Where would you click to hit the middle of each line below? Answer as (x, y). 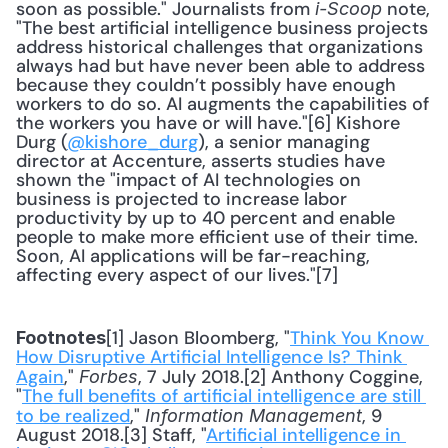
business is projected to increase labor (181, 199)
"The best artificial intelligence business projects (222, 28)
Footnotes (61, 337)
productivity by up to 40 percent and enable (205, 218)
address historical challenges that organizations (219, 47)
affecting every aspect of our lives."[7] (177, 275)
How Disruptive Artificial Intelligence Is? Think (209, 357)
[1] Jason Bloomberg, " (198, 338)
